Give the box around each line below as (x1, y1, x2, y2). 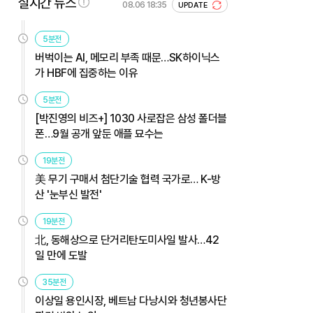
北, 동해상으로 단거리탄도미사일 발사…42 (35, 233, 219, 247)
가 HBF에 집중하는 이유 (35, 66, 138, 80)
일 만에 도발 (35, 248, 87, 262)
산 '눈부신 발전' (35, 187, 101, 201)
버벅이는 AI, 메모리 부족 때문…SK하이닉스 (35, 50, 220, 64)
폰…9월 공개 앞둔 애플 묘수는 (35, 126, 163, 140)
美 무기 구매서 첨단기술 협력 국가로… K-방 (35, 172, 221, 186)
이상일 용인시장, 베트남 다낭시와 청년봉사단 (35, 293, 226, 307)
